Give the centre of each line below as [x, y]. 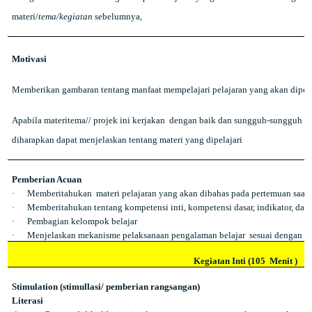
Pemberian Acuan [46, 179]
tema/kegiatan [65, 16]
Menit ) [283, 261]
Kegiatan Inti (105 [229, 261]
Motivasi [29, 59]
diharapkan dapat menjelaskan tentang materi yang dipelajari [127, 140]
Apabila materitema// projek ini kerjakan [88, 120]
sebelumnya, [117, 16]
